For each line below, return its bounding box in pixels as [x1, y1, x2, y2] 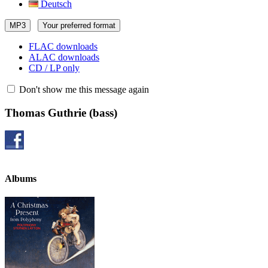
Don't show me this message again [17, 84, 149, 95]
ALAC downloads [29, 52, 99, 62]
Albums [5, 173, 36, 184]
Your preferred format [42, 21, 115, 30]
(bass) [86, 106, 117, 119]
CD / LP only [29, 63, 80, 73]
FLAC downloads [29, 41, 98, 51]
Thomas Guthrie [5, 106, 86, 119]
